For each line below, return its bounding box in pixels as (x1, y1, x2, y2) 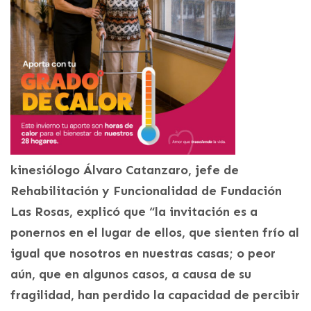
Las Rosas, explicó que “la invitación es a (10, 204, 258, 220)
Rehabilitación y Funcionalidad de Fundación (10, 183, 282, 199)
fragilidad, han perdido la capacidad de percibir (10, 287, 300, 303)
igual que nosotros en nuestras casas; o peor (10, 246, 276, 262)
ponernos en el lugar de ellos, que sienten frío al (10, 225, 299, 241)
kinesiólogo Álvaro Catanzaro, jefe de (10, 162, 239, 178)
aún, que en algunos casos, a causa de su (10, 267, 251, 283)
